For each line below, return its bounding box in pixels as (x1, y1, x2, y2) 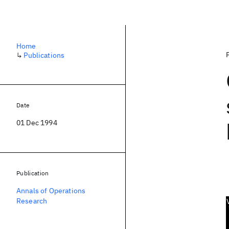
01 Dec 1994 (16, 118, 57, 127)
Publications (24, 51, 65, 60)
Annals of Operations (16, 186, 86, 195)
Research (16, 196, 48, 205)
